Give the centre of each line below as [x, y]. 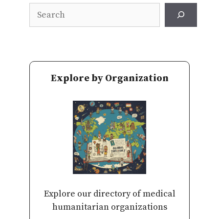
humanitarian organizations [109, 207]
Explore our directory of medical [109, 194]
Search [43, 9]
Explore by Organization [109, 78]
